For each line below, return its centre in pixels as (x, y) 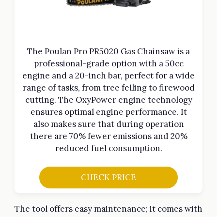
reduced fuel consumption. (108, 148)
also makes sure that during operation (108, 124)
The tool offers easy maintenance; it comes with (108, 209)
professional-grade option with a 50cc (108, 63)
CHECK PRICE (108, 178)
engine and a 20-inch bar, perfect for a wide (108, 75)
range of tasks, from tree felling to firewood (108, 87)
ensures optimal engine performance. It (108, 112)
